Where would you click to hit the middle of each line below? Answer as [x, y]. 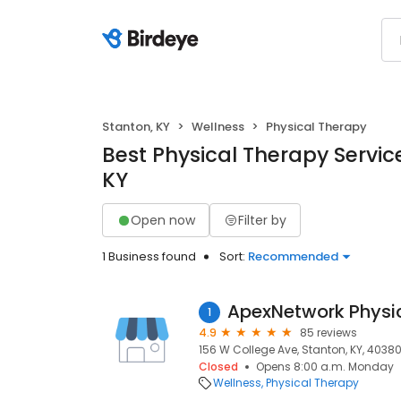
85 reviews [328, 333]
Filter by [262, 220]
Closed [218, 367]
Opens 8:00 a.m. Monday [325, 367]
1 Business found [149, 256]
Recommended [293, 256]
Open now [163, 220]
